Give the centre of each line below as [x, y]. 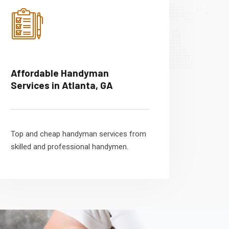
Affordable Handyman [60, 73]
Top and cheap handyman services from [78, 134]
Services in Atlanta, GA [62, 85]
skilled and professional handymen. [70, 147]
